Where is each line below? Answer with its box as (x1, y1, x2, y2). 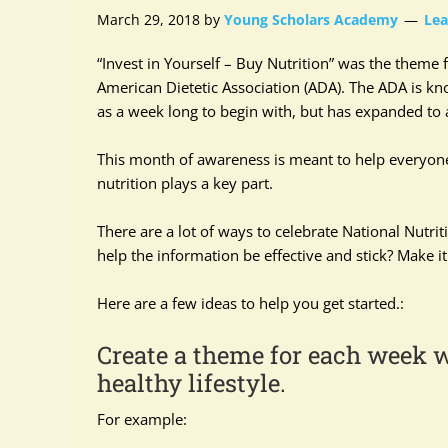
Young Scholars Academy (224, 10, 398, 29)
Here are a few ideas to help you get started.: (97, 293, 404, 313)
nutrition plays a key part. (97, 173, 273, 193)
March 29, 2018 (97, 10, 200, 29)
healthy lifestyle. (97, 367, 286, 399)
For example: (97, 409, 187, 429)
